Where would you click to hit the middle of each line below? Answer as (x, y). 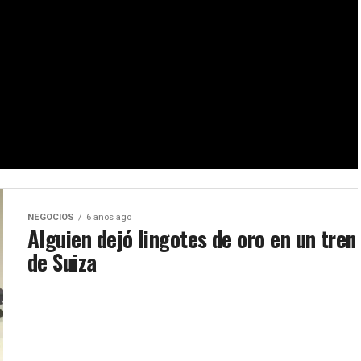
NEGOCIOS (51, 217)
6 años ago (109, 217)
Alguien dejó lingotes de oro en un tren (192, 239)
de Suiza (62, 262)
